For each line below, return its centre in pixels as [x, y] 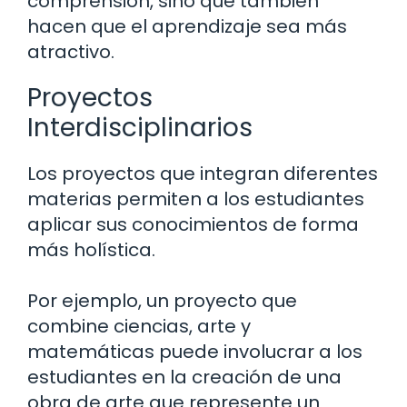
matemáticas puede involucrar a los [195, 351]
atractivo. [71, 51]
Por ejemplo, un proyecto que [162, 300]
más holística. [91, 249]
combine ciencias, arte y [139, 326]
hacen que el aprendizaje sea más [187, 26]
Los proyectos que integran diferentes [203, 173]
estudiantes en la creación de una [184, 377]
